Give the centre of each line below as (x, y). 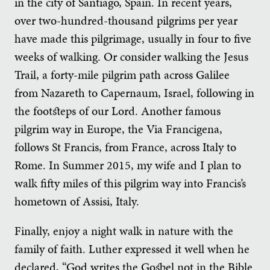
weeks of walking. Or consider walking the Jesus (131, 56)
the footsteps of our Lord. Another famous (118, 111)
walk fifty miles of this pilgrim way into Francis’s (130, 183)
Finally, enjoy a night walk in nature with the (124, 231)
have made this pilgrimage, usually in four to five (133, 38)
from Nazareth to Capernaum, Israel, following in (134, 93)
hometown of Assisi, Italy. (77, 201)
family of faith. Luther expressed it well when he (132, 249)
